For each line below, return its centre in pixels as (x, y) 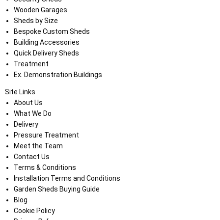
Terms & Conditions (45, 167)
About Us (28, 102)
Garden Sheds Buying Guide (56, 189)
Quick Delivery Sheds (46, 53)
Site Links (20, 92)
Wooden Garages (40, 10)
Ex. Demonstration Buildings (58, 74)
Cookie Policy (34, 210)
